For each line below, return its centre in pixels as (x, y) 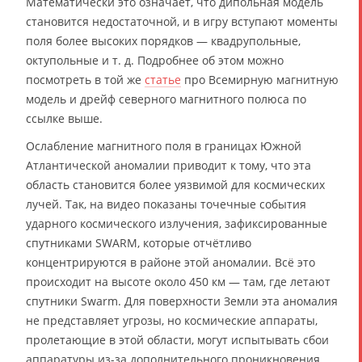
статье (163, 79)
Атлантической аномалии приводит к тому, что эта (168, 165)
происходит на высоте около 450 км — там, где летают (178, 281)
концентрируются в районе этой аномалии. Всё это (170, 262)
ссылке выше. (64, 118)
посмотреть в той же (85, 79)
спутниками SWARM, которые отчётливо (139, 242)
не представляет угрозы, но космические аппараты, (172, 320)
